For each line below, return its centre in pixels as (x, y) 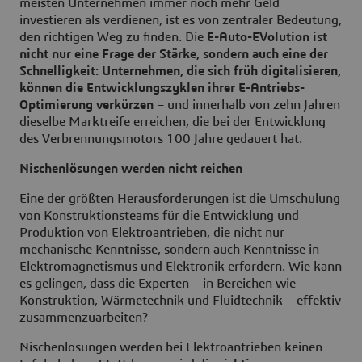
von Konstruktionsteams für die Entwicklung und (159, 215)
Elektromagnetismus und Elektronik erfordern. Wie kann (181, 266)
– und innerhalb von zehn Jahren (247, 105)
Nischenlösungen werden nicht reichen (133, 168)
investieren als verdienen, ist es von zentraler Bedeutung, (181, 20)
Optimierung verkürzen (86, 105)
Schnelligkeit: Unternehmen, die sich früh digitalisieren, (180, 71)
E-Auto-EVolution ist (267, 37)
